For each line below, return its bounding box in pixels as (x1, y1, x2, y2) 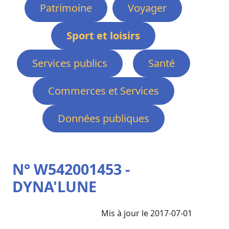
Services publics (32, 56, 107, 70)
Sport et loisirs (66, 28, 140, 42)
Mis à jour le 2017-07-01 (101, 207, 192, 219)
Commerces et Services (48, 83, 159, 98)
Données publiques (57, 111, 149, 125)
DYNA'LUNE (12, 176, 97, 196)
